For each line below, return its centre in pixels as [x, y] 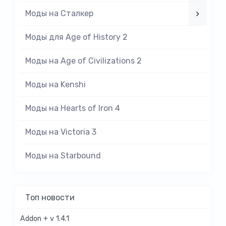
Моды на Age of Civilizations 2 [83, 61]
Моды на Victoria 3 [61, 132]
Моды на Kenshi [55, 84]
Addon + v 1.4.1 [45, 218]
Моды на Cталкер [59, 13]
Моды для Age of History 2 [76, 37]
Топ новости [50, 197]
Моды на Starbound [63, 155]
